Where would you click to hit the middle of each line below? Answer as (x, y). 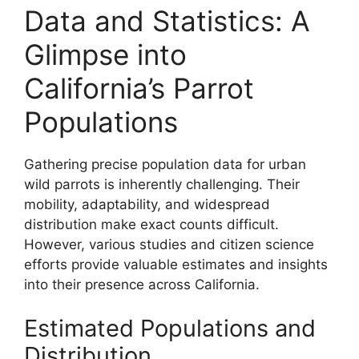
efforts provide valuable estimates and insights (176, 264)
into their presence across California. (142, 284)
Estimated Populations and (170, 329)
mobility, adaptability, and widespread (147, 204)
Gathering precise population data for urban (165, 164)
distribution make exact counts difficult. (151, 224)
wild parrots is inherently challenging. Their (162, 184)
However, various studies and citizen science (169, 244)
